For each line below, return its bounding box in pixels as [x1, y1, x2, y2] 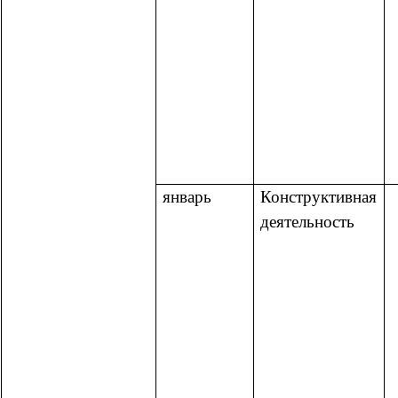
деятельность [260, 211, 354, 231]
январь [163, 187, 211, 206]
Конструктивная [260, 187, 377, 206]
